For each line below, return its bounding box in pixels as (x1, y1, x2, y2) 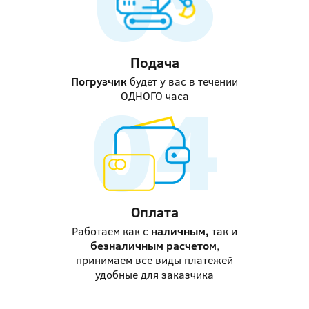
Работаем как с (72, 223, 151, 239)
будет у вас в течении (127, 74, 238, 89)
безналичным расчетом (90, 238, 217, 253)
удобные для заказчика (95, 267, 214, 282)
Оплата (130, 202, 179, 221)
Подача (130, 52, 179, 72)
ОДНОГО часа (120, 88, 189, 103)
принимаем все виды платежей (76, 252, 233, 268)
